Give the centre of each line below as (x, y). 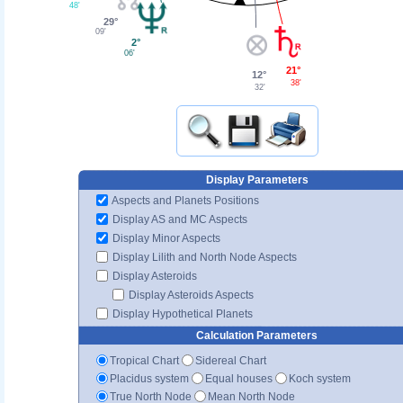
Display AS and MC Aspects (179, 219)
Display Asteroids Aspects (190, 295)
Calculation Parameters (257, 335)
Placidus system (149, 378)
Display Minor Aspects (165, 238)
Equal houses (239, 378)
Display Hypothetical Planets (181, 313)
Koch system (320, 378)
